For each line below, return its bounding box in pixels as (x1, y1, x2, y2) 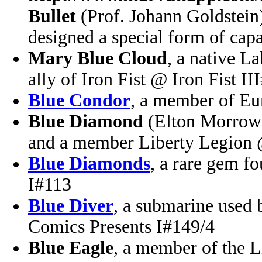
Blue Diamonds (28, 153, 150, 174)
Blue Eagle (28, 237, 113, 258)
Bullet (28, 6, 76, 26)
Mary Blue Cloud (28, 48, 167, 68)
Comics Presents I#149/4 (28, 216, 215, 237)
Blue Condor (28, 90, 130, 111)
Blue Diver (28, 195, 113, 216)
